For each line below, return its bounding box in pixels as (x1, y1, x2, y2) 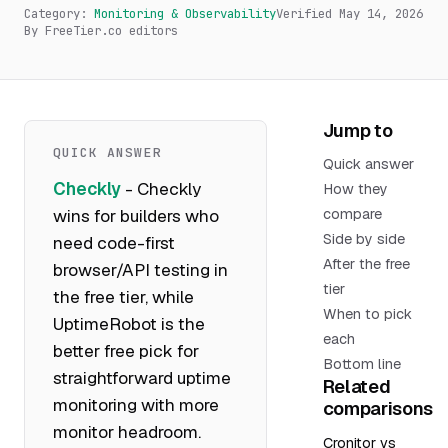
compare (322, 205, 382, 224)
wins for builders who (53, 204, 219, 227)
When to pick (322, 305, 412, 324)
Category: (24, 4, 94, 22)
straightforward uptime (53, 366, 231, 389)
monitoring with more (53, 393, 219, 416)
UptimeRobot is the (53, 312, 205, 335)
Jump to (322, 118, 393, 142)
